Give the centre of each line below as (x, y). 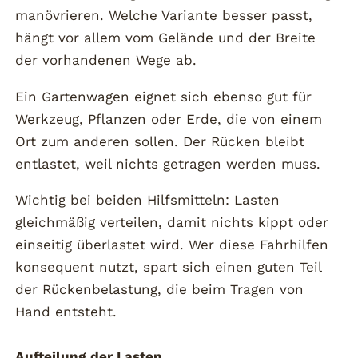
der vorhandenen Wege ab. (106, 60)
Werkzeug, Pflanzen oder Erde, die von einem (169, 119)
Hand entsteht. (66, 312)
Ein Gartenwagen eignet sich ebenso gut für (164, 96)
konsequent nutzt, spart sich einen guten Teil (169, 267)
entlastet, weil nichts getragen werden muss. (168, 163)
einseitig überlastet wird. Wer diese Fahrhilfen (172, 245)
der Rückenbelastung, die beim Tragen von (160, 290)
